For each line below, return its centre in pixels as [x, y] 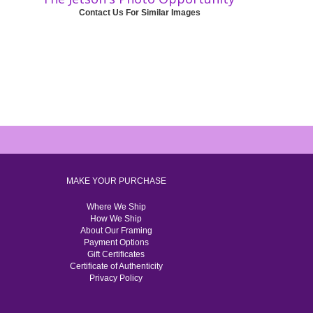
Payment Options [116, 242]
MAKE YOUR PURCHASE [116, 181]
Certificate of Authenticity [116, 266]
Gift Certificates [116, 254]
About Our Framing [116, 230]
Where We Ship [116, 206]
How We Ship [116, 218]
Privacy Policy [116, 278]
